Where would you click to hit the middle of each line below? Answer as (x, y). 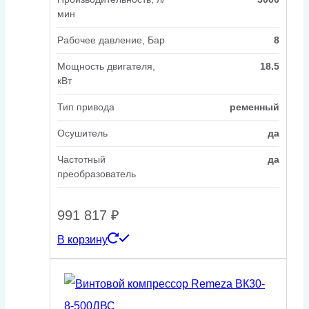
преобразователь (97, 173)
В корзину (82, 239)
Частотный (81, 159)
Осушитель (82, 133)
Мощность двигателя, (106, 66)
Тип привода (86, 107)
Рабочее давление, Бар (111, 40)
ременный (255, 107)
